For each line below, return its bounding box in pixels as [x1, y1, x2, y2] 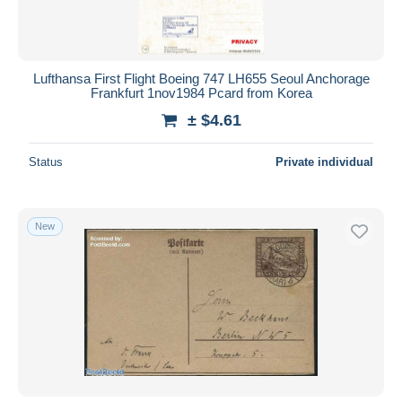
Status [29, 154, 63, 169]
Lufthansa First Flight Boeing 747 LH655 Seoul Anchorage [32, 70, 370, 86]
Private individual [275, 154, 373, 169]
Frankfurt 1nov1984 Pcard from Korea [90, 84, 312, 100]
